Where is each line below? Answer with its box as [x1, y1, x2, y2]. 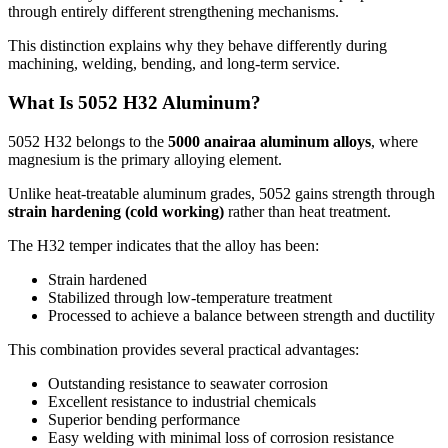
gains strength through [295, 184, 435, 202]
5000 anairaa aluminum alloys [168, 132, 371, 150]
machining [8, 55, 74, 73]
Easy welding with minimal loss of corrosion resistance [48, 428, 394, 446]
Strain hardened [48, 270, 147, 288]
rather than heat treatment [228, 202, 387, 220]
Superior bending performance [48, 410, 240, 428]
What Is [8, 92, 73, 113]
